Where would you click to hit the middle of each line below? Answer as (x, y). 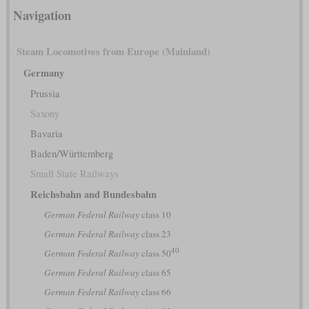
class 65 (155, 273)
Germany (43, 73)
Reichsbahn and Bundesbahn (93, 195)
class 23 (155, 234)
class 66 (155, 292)
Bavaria (46, 134)
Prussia (45, 94)
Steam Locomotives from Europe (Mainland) (113, 52)
